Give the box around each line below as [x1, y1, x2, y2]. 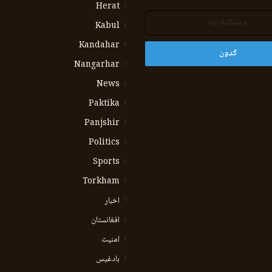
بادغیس [96, 252, 120, 267]
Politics [89, 135, 120, 150]
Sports [93, 155, 120, 169]
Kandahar [79, 38, 120, 53]
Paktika [89, 97, 120, 111]
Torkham [83, 174, 120, 189]
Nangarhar [74, 58, 120, 72]
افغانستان [91, 213, 120, 228]
